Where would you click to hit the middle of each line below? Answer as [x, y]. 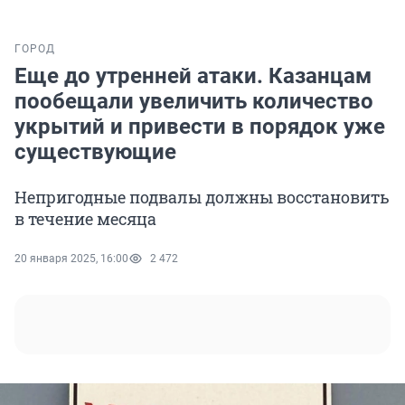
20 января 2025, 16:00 [71, 259]
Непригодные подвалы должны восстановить [202, 198]
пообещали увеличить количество [194, 102]
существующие [95, 152]
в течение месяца [85, 219]
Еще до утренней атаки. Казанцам [193, 76]
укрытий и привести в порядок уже [200, 127]
